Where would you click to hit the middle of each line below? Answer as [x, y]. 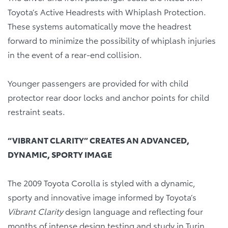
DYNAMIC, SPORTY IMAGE [60, 154]
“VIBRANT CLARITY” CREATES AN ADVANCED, [98, 139]
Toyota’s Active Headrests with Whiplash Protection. [107, 11]
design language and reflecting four [133, 211]
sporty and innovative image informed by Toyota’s [102, 196]
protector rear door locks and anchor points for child [108, 97]
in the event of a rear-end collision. [75, 54]
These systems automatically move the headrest [99, 25]
